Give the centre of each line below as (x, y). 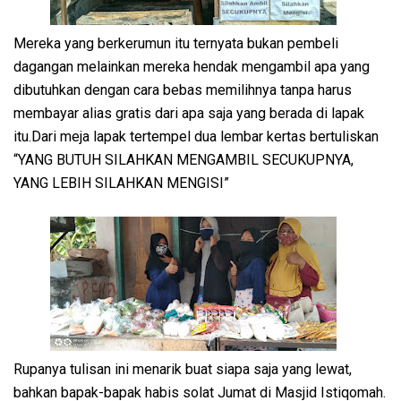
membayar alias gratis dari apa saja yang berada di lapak (189, 113)
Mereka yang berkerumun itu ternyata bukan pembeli (176, 43)
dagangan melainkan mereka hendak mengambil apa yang (192, 66)
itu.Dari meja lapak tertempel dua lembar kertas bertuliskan (196, 136)
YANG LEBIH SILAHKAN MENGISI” (121, 183)
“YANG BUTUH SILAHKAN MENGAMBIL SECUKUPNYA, (183, 159)
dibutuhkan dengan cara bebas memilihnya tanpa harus (183, 90)
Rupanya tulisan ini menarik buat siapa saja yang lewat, (183, 369)
